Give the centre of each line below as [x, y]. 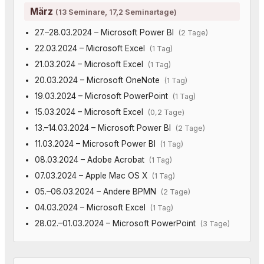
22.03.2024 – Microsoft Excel [92, 48]
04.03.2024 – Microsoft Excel [92, 207]
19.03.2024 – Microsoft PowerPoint [103, 96]
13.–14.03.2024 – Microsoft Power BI [105, 128]
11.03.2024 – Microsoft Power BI [97, 143]
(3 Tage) [215, 223]
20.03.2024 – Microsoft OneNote [99, 80]
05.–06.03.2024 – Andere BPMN [98, 191]
